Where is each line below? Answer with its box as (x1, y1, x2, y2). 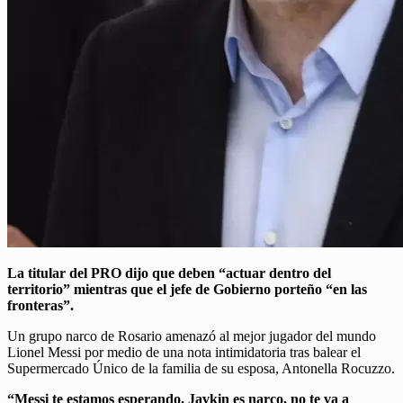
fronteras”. (7, 298, 74, 314)
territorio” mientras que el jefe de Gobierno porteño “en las (7, 282, 367, 298)
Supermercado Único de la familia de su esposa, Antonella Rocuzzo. (7, 361, 395, 377)
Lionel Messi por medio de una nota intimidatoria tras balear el (7, 345, 361, 361)
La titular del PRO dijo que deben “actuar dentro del (7, 265, 331, 282)
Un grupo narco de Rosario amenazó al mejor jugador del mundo (7, 328, 376, 345)
